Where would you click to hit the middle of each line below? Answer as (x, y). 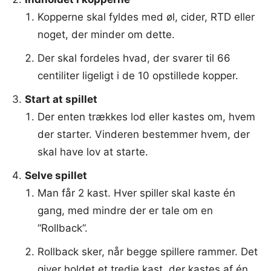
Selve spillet (56, 175)
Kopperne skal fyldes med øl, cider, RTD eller (146, 17)
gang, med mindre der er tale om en (125, 210)
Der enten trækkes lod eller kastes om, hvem (146, 116)
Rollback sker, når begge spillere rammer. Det (148, 251)
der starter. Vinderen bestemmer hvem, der (144, 134)
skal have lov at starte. (93, 152)
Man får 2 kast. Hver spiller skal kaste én (136, 193)
